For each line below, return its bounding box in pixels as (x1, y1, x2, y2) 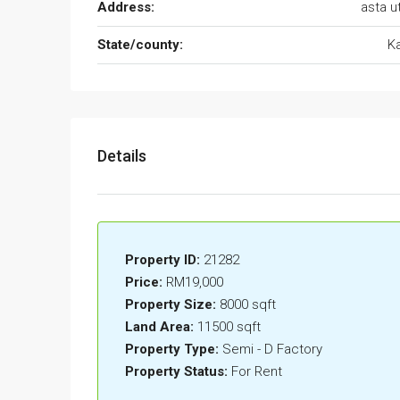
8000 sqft (220, 296, 276, 312)
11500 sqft (197, 318, 261, 335)
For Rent (231, 362, 282, 379)
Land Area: (125, 318, 194, 335)
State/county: (97, 36, 183, 53)
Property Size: (125, 296, 216, 312)
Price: (125, 273, 162, 290)
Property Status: (125, 362, 228, 379)
